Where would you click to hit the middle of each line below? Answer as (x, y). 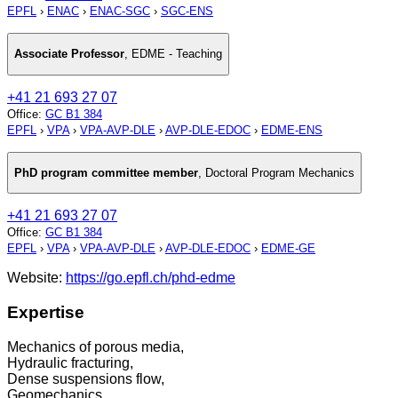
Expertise (46, 313)
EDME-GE (288, 249)
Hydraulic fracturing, (70, 362)
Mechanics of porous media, (96, 346)
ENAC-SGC (120, 12)
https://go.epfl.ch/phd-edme (151, 278)
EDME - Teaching (177, 54)
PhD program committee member (106, 173)
